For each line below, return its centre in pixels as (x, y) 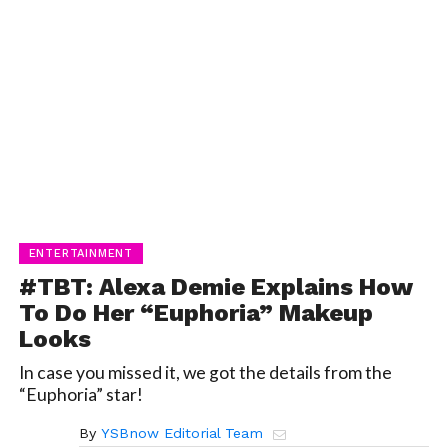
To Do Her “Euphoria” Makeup (195, 312)
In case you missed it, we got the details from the (205, 372)
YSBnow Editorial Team (181, 432)
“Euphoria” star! (80, 394)
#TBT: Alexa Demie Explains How (215, 286)
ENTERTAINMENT (81, 253)
